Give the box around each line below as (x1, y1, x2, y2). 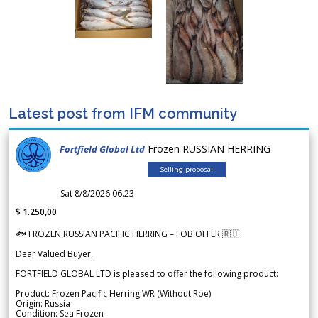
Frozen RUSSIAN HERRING (148, 142, 276, 156)
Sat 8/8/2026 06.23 (60, 187, 134, 200)
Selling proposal (160, 165, 213, 175)
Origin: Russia (16, 297, 70, 310)
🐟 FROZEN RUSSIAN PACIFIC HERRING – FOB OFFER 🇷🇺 (16, 228, 239, 241)
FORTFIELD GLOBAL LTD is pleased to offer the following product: (16, 268, 278, 280)
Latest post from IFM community (9, 105, 237, 123)
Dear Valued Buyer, (16, 248, 93, 261)
